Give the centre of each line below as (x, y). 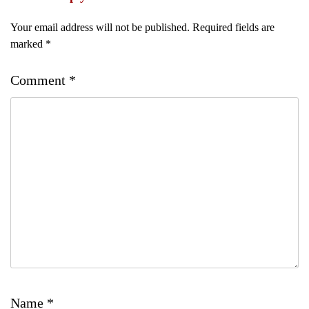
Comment (40, 80)
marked (28, 44)
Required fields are (233, 28)
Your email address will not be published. (100, 28)
